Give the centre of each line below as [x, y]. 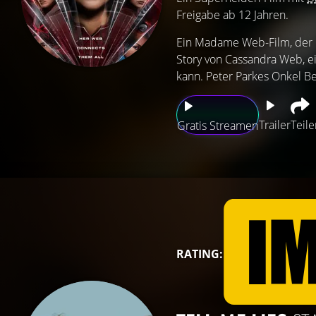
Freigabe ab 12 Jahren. [232, 15]
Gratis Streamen [218, 126]
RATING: [200, 254]
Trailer [275, 125]
